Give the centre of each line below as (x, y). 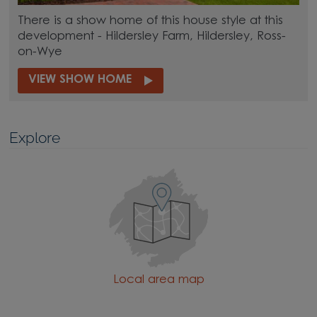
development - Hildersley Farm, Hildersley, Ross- (151, 36)
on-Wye (40, 52)
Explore (35, 138)
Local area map (158, 280)
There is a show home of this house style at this (150, 21)
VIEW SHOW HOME (80, 80)
